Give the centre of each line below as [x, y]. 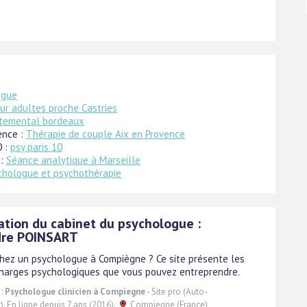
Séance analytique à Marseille [73, 160]
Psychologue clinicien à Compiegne [75, 291]
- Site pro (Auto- [176, 291]
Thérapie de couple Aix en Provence [106, 134]
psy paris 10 [36, 147]
